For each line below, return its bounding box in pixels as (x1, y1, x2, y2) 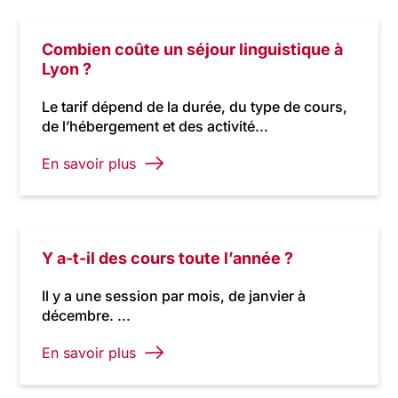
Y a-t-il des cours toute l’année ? (42, 249, 294, 267)
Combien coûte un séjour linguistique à (42, 40, 344, 59)
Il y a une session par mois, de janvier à (42, 287, 306, 305)
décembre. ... (42, 306, 131, 324)
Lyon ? (42, 60, 92, 78)
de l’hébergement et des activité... (42, 117, 269, 135)
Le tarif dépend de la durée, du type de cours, (42, 98, 348, 115)
